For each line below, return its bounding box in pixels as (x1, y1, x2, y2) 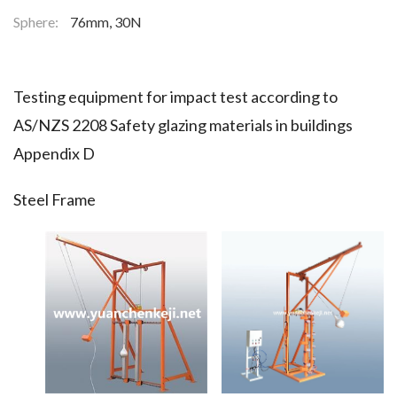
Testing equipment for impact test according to (13, 87, 338, 106)
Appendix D (13, 144, 95, 163)
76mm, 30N (70, 13, 142, 30)
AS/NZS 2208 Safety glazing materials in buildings (13, 115, 353, 135)
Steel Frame (13, 190, 96, 209)
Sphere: (13, 13, 61, 30)
